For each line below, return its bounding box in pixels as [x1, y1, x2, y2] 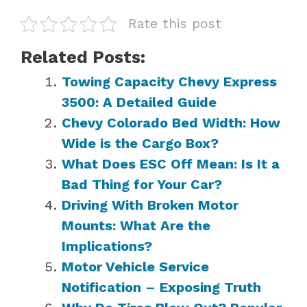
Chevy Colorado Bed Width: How [62, 114, 280, 131]
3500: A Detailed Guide [62, 93, 217, 110]
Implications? [62, 237, 152, 254]
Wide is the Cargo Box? [62, 134, 219, 151]
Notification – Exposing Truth [62, 278, 261, 295]
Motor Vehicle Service [62, 258, 209, 275]
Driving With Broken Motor [62, 196, 238, 213]
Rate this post [128, 15, 221, 32]
